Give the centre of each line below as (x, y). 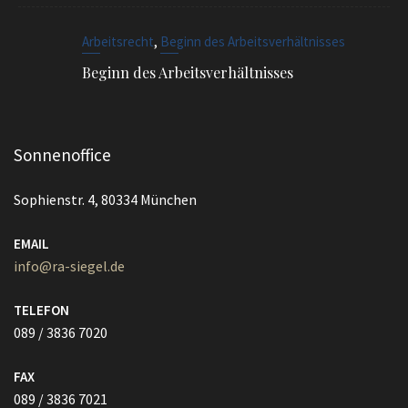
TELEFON (41, 310)
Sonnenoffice (62, 155)
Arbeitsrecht (118, 41)
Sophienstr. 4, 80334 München (105, 199)
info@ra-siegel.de (69, 266)
